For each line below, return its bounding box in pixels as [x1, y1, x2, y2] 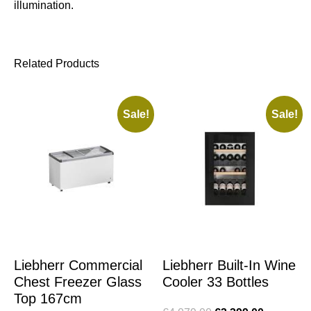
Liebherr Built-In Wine [162, 258, 296, 274]
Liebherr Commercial [14, 258, 142, 274]
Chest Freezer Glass [14, 274, 142, 290]
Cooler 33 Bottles [162, 274, 269, 290]
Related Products [14, 58, 99, 70]
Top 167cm [14, 291, 82, 307]
